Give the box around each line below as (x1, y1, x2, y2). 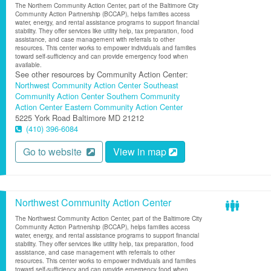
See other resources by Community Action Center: (15, 68, 188, 80)
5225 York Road (15, 112, 70, 123)
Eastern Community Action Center (65, 101, 183, 113)
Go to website (23, 145, 87, 158)
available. (15, 60, 42, 69)
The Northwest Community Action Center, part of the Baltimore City (15, 214, 202, 223)
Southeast (143, 79, 178, 91)
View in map (113, 145, 169, 158)
